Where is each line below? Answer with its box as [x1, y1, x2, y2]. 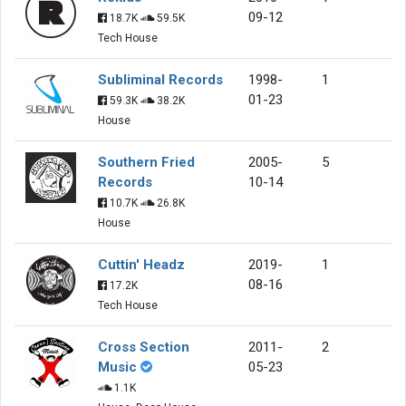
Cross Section [98, 338, 189, 355]
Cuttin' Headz [98, 256, 185, 273]
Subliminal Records [98, 71, 223, 88]
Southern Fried [98, 153, 195, 170]
